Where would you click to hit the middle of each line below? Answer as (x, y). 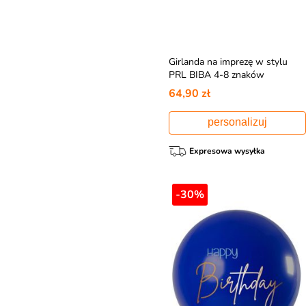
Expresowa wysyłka (227, 151)
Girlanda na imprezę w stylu (228, 61)
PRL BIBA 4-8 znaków (216, 74)
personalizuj (237, 122)
